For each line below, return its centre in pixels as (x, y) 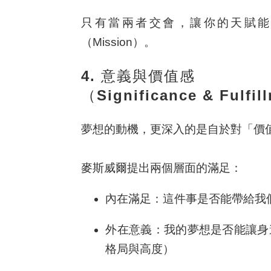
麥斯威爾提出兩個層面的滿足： (162, 168)
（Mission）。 (119, 42)
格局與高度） (140, 249)
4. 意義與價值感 (139, 76)
